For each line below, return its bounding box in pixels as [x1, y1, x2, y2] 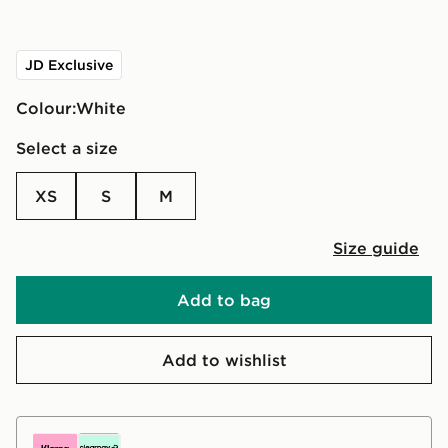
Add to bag [177, 289, 271, 310]
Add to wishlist [161, 349, 287, 370]
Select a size [16, 137, 118, 158]
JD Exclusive [25, 55, 113, 74]
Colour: [16, 97, 76, 118]
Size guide [333, 237, 419, 258]
